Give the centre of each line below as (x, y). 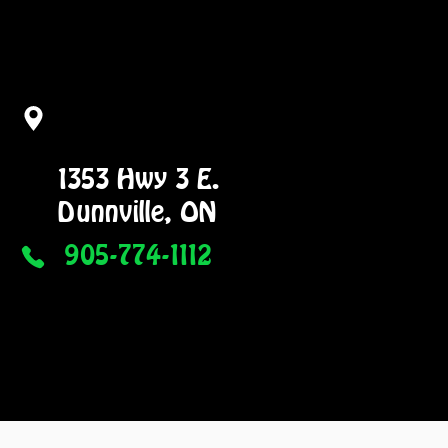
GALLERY (86, 379)
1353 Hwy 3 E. (139, 179)
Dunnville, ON (137, 212)
